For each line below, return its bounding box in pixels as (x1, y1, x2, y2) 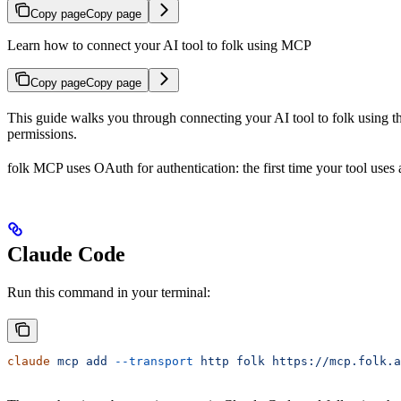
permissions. (7, 125, 77, 141)
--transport (107, 354, 193, 368)
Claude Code (7, 242, 125, 266)
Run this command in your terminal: (7, 284, 210, 300)
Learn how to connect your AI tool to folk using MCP (7, 37, 311, 53)
